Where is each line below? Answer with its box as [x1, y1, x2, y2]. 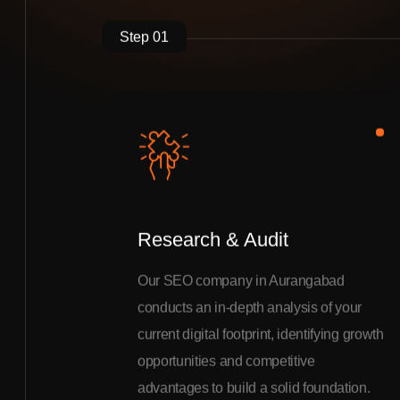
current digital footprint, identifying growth [137, 328, 384, 343]
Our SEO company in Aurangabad [137, 274, 345, 289]
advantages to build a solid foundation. [137, 381, 371, 396]
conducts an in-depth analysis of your [137, 301, 362, 316]
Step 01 [120, 30, 169, 46]
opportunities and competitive [137, 354, 315, 370]
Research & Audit [137, 229, 288, 252]
